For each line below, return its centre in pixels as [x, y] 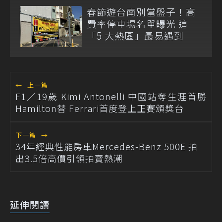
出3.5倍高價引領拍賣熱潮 [69, 158]
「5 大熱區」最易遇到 [135, 35]
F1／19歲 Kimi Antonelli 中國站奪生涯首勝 [111, 96]
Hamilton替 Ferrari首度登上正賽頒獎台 [100, 108]
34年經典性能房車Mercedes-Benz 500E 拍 [107, 146]
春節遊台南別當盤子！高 [141, 11]
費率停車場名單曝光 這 [138, 23]
